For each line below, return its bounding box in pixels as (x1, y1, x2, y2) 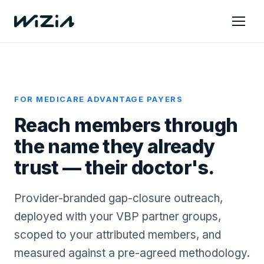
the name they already (14, 135, 215, 158)
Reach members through (14, 114, 238, 137)
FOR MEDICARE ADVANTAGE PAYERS (14, 94, 183, 104)
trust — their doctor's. (14, 156, 214, 179)
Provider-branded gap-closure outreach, (14, 192, 223, 205)
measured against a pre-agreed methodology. (14, 246, 250, 260)
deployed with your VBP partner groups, (14, 210, 221, 223)
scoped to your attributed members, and (14, 228, 221, 242)
